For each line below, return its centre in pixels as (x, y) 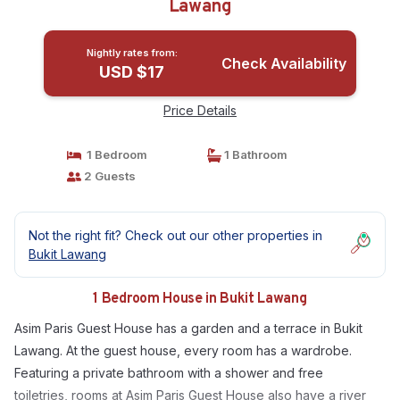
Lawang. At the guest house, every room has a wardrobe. (183, 350)
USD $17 (132, 72)
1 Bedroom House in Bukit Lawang (200, 299)
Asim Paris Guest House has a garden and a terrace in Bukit (188, 328)
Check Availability (283, 63)
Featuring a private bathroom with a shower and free (169, 373)
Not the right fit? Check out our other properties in (175, 235)
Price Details (200, 110)
